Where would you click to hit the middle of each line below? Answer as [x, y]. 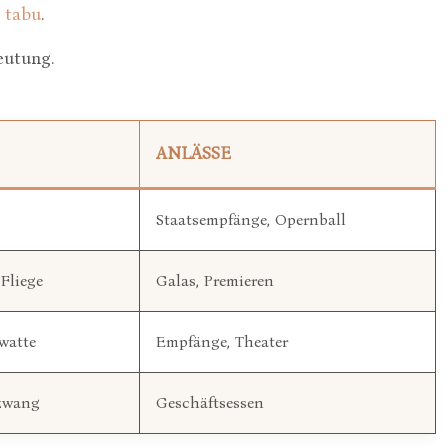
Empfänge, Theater [222, 341]
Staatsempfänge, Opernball [251, 219]
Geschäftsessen [210, 402]
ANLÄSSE [193, 153]
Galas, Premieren [215, 280]
